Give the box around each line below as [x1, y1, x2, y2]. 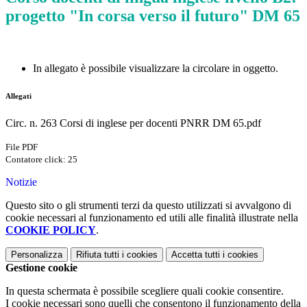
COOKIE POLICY [5, 224, 96, 236]
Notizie [5, 176, 37, 188]
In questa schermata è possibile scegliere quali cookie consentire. [5, 285, 284, 297]
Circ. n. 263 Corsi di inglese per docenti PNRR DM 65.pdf [5, 117, 261, 130]
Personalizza [11, 249, 62, 260]
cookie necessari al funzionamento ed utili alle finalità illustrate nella [5, 212, 298, 224]
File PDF [5, 142, 38, 153]
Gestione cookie [5, 262, 77, 274]
